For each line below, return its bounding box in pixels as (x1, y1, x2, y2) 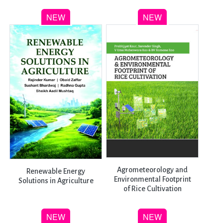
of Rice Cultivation (123, 184, 182, 193)
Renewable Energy (26, 167, 86, 175)
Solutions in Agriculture (18, 176, 94, 185)
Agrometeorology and (117, 165, 188, 174)
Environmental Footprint (113, 175, 191, 183)
